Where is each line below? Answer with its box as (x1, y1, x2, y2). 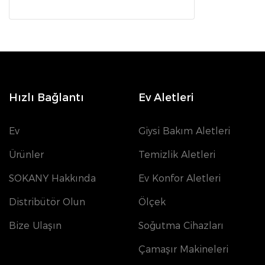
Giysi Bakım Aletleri (138, 125, 230, 137)
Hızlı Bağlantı (9, 91, 84, 104)
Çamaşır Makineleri (138, 244, 228, 256)
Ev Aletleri (138, 91, 193, 104)
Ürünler (9, 149, 44, 161)
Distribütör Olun (9, 196, 85, 208)
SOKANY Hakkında (9, 173, 96, 185)
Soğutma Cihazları (138, 220, 224, 232)
